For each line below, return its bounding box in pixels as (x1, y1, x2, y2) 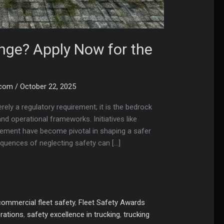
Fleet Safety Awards (78, 197, 145, 207)
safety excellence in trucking (27, 209, 120, 219)
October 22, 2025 (20, 82, 76, 91)
